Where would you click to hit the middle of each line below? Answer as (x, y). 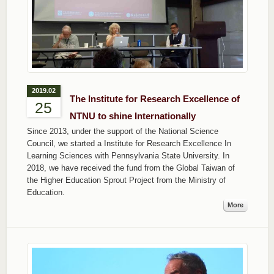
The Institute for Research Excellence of (154, 98)
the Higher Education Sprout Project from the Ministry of (126, 180)
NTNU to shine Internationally (132, 116)
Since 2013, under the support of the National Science (122, 131)
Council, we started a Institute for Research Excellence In (129, 143)
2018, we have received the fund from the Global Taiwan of (131, 168)
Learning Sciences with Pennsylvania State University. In (128, 155)
